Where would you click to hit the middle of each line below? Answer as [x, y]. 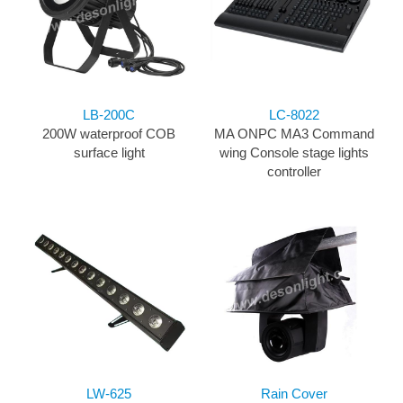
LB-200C [109, 115]
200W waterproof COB [109, 134]
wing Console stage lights [294, 153]
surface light [109, 153]
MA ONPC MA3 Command [294, 134]
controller [294, 172]
